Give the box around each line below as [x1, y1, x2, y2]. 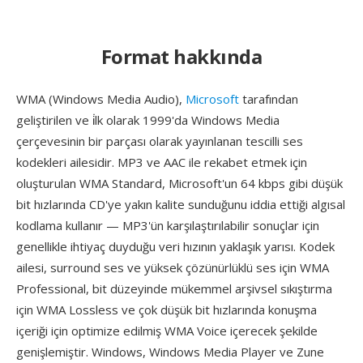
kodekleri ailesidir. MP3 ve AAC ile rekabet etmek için [16, 154, 307, 170]
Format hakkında [100, 43, 263, 70]
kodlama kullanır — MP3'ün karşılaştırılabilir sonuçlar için [16, 217, 319, 233]
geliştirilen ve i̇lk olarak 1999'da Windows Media [16, 112, 280, 128]
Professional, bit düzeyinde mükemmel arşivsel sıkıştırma [16, 280, 332, 297]
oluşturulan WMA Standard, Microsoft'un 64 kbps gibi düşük [16, 175, 343, 191]
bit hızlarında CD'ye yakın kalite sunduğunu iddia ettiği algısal [16, 196, 345, 212]
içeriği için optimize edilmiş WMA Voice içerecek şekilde [16, 322, 318, 339]
